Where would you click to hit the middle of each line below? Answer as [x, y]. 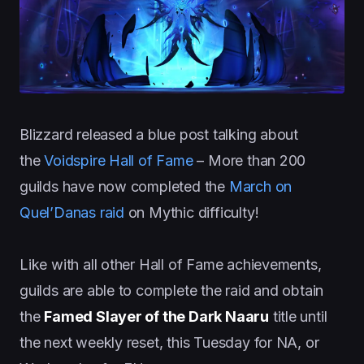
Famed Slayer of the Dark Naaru [156, 316]
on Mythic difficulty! [191, 212]
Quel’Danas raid [72, 212]
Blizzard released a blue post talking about [159, 134]
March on [260, 186]
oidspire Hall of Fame [123, 160]
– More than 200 [249, 160]
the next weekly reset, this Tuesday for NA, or [169, 342]
